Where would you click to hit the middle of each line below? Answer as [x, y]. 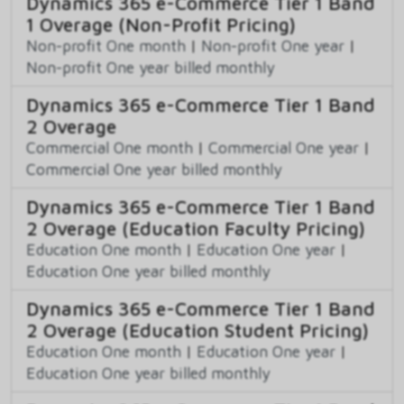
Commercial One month [110, 147]
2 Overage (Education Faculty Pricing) [196, 228]
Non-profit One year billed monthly [151, 67]
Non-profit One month [106, 45]
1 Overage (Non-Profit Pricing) [161, 24]
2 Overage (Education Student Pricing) [197, 330]
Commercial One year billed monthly [154, 169]
